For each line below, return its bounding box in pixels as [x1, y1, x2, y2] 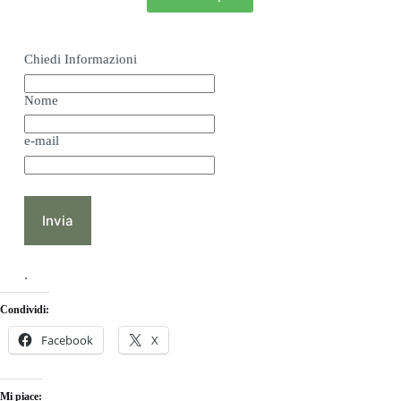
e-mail [23, 133, 59, 149]
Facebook [41, 331, 93, 348]
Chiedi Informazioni [23, 52, 137, 67]
